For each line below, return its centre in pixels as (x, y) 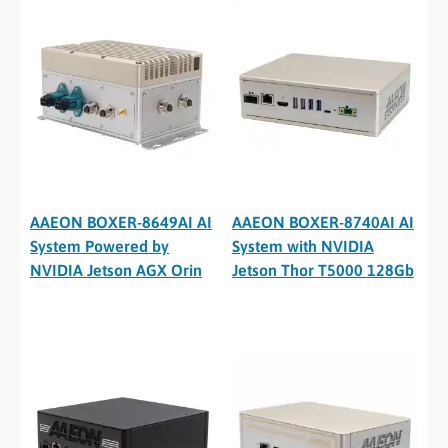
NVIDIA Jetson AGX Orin (116, 270)
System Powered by (99, 246)
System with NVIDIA (302, 246)
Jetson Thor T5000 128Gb (322, 270)
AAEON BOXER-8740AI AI (322, 222)
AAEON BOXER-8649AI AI (121, 222)
